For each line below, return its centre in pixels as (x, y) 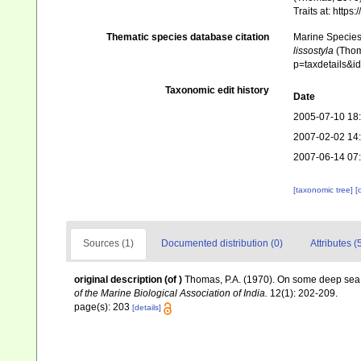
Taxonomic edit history (217, 91)
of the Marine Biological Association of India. (171, 294)
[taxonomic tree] (324, 190)
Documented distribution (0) (222, 244)
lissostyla (313, 51)
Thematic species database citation (187, 37)
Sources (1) (108, 244)
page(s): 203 (103, 307)
